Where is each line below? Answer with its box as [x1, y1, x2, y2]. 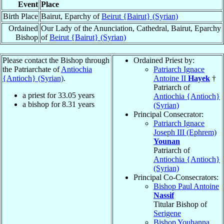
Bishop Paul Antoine [153, 181, 219, 190]
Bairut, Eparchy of [41, 11, 101, 20]
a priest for [22, 90, 58, 99]
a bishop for [22, 99, 62, 108]
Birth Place [3, 11, 38, 20]
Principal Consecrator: [133, 109, 203, 118]
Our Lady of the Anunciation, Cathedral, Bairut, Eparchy [41, 23, 221, 32]
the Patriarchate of [2, 64, 61, 73]
